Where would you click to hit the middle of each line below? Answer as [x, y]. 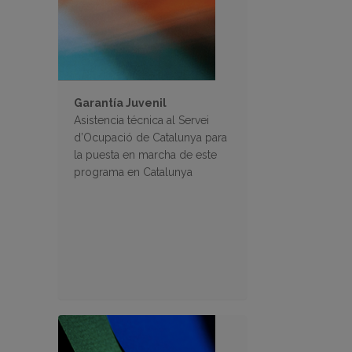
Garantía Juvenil [120, 103]
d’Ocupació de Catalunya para [150, 138]
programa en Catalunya [133, 172]
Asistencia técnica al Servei [141, 121]
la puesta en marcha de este [145, 155]
